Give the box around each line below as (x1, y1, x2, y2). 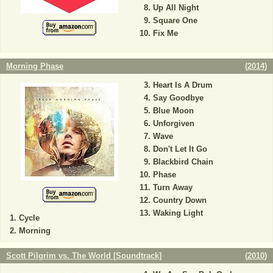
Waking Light (152, 208, 203, 218)
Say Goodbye (152, 93, 204, 102)
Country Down (152, 196, 207, 205)
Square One (152, 15, 197, 25)
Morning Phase (6, 62, 63, 71)
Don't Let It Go (152, 144, 207, 154)
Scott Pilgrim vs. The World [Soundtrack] (6, 251, 161, 260)
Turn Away (152, 183, 193, 192)
